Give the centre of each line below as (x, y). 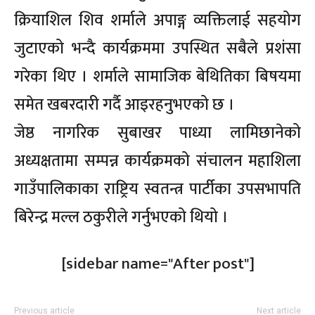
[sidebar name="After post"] (157, 264)
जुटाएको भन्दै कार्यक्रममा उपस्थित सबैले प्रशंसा (157, 49)
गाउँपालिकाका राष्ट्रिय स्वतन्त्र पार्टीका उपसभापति (157, 189)
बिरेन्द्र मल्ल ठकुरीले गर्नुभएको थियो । (121, 218)
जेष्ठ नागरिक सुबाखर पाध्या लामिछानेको (157, 133)
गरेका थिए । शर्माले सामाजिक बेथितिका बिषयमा (157, 77)
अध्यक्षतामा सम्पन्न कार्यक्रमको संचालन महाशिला (157, 161)
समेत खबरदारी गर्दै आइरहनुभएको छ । (124, 105)
